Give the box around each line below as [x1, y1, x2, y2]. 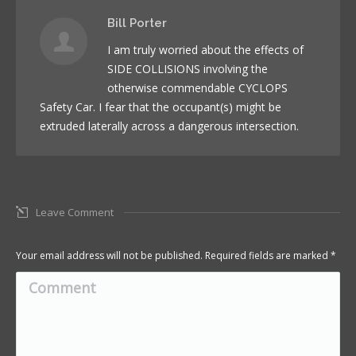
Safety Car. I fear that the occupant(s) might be [40, 99, 281, 115]
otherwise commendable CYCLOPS [107, 80, 288, 96]
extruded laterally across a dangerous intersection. [40, 118, 299, 134]
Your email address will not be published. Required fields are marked [16, 249, 331, 263]
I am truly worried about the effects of [107, 42, 304, 58]
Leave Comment [36, 205, 114, 220]
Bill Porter [107, 16, 167, 31]
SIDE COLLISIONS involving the [107, 61, 268, 77]
